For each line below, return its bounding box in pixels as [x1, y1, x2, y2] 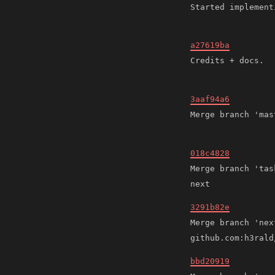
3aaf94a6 [190, 95, 230, 104]
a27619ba [190, 41, 230, 50]
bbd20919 [190, 256, 230, 266]
